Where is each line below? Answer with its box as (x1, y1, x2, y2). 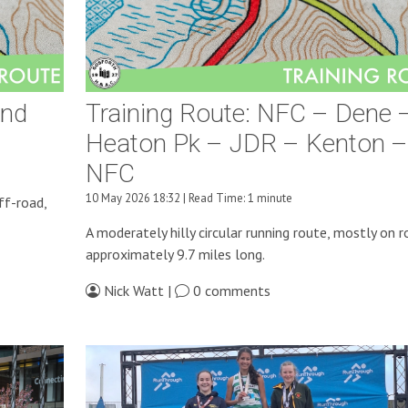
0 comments (189, 281, 270, 301)
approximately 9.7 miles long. (85, 245, 265, 264)
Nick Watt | (99, 281, 175, 301)
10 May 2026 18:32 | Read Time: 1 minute (85, 190, 292, 207)
